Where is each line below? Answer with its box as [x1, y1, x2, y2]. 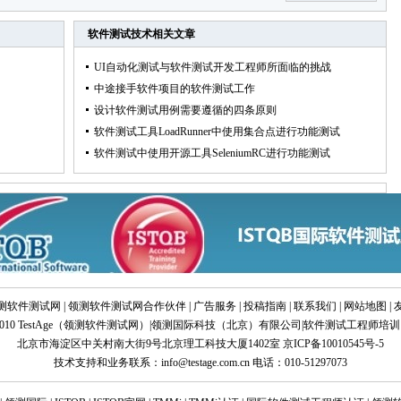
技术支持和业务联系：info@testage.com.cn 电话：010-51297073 [54, 356, 347, 369]
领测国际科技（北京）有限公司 [151, 319, 302, 331]
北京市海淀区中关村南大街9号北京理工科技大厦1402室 [17, 337, 283, 350]
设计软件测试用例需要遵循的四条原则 [93, 104, 277, 116]
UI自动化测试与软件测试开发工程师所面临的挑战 [93, 61, 331, 73]
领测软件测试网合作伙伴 [68, 300, 186, 312]
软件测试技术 [87, 28, 152, 40]
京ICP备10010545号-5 [283, 337, 384, 350]
